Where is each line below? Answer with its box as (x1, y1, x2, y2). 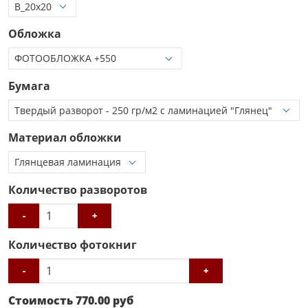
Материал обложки (8, 130, 122, 145)
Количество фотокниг (8, 236, 137, 252)
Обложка (8, 26, 61, 41)
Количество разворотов (8, 181, 147, 197)
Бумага (8, 78, 50, 93)
